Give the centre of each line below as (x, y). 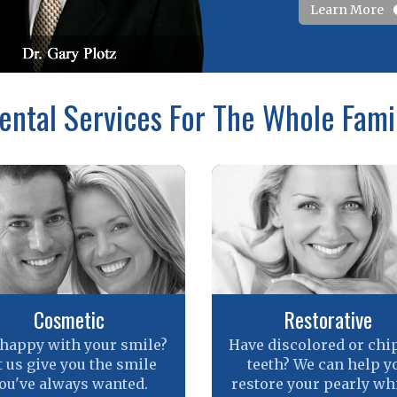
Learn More (348, 10)
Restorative (328, 319)
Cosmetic (69, 319)
